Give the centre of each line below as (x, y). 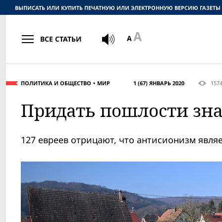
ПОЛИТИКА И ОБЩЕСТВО (56, 83)
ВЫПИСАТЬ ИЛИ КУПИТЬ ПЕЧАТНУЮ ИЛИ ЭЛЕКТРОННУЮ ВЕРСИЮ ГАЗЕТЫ (118, 7)
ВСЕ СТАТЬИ (61, 39)
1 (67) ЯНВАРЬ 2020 (159, 83)
